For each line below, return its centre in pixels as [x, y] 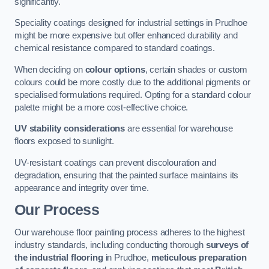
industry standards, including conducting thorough [110, 245]
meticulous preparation [199, 257]
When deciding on [50, 69]
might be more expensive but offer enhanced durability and [126, 36]
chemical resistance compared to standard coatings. [115, 48]
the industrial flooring [59, 257]
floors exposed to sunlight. [65, 141]
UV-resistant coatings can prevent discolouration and [115, 162]
